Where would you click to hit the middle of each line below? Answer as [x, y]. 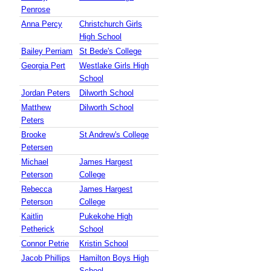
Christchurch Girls [111, 24]
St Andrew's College [114, 135]
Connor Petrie [45, 244]
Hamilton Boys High [114, 258]
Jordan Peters [46, 93]
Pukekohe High [106, 217]
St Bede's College [110, 51]
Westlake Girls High [114, 66]
